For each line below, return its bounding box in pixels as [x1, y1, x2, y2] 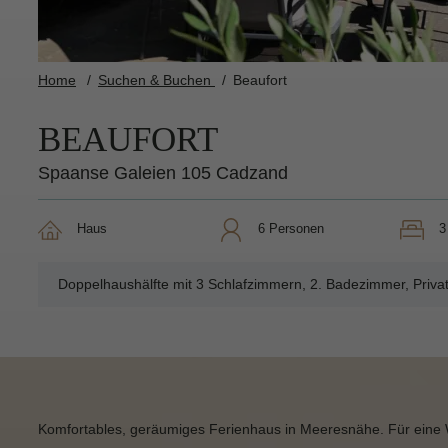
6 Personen [265, 222, 325, 236]
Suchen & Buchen [98, 71, 215, 88]
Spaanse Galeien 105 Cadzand [38, 162, 288, 183]
